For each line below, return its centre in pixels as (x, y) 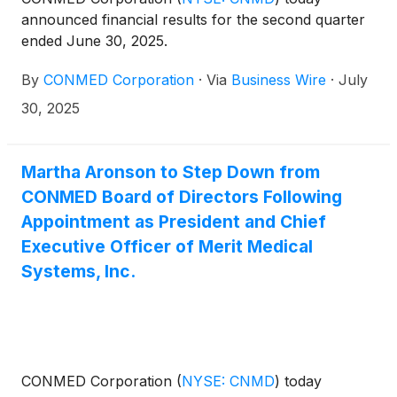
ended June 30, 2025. (94, 40)
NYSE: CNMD (228, 381)
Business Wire (279, 79)
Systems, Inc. (78, 271)
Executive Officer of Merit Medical (167, 246)
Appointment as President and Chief (174, 221)
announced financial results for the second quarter (193, 19)
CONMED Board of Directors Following (182, 196)
